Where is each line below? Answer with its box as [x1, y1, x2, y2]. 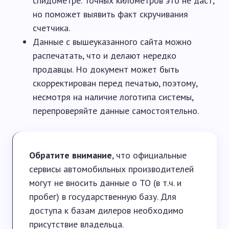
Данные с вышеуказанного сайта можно [33, 36, 192, 48]
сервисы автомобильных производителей [29, 163, 194, 175]
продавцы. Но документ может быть [33, 63, 179, 76]
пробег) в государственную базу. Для [29, 191, 176, 203]
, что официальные [112, 149, 187, 162]
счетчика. [33, 22, 70, 34]
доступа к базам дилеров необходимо [29, 204, 184, 217]
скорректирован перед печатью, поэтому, [33, 77, 197, 89]
